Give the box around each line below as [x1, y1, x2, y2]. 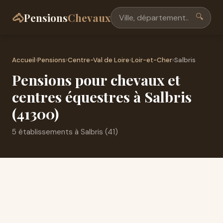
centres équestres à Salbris [12, 87, 192, 106]
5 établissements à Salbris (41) [12, 127, 118, 137]
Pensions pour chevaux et [12, 70, 180, 89]
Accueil [12, 56, 35, 64]
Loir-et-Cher [131, 56, 172, 64]
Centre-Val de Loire [68, 56, 129, 64]
